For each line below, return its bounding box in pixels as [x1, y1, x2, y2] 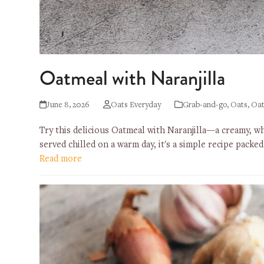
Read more [39, 154, 82, 164]
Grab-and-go [182, 101, 227, 110]
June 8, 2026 [47, 101, 90, 110]
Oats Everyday [110, 101, 161, 110]
